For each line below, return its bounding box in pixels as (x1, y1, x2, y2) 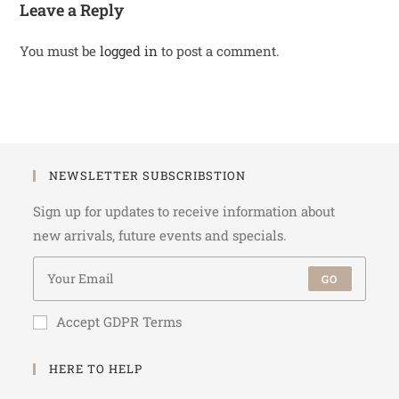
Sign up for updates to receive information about (33, 201, 336, 220)
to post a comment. (158, 41, 281, 60)
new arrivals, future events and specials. (33, 225, 288, 244)
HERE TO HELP (49, 360, 143, 377)
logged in (100, 41, 159, 60)
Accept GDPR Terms (56, 312, 183, 330)
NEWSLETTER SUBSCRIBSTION (49, 167, 247, 183)
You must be (20, 41, 101, 60)
